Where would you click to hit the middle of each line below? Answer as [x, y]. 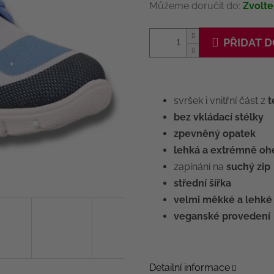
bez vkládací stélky [219, 117]
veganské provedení [222, 217]
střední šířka [202, 183]
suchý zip [248, 167]
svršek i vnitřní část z [221, 101]
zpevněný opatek [215, 134]
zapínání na [200, 167]
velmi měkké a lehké [223, 200]
